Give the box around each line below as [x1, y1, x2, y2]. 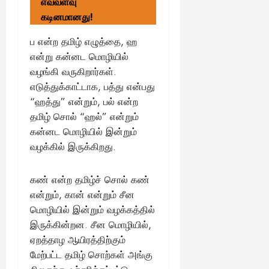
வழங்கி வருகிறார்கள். [30, 64, 116, 79]
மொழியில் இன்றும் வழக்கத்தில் [30, 202, 155, 217]
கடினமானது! [41, 10, 93, 24]
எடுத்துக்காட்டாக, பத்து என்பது [30, 79, 155, 94]
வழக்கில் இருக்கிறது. [30, 139, 116, 154]
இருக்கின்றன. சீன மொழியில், [30, 217, 151, 232]
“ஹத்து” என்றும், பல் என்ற [30, 94, 138, 109]
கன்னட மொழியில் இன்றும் [30, 124, 137, 139]
